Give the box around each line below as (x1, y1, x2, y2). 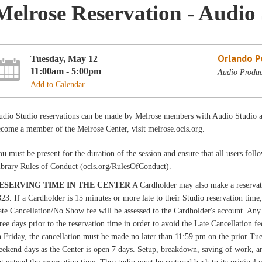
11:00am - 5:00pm (30, 65, 102, 77)
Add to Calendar (30, 80, 85, 89)
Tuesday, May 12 (30, 53, 98, 64)
